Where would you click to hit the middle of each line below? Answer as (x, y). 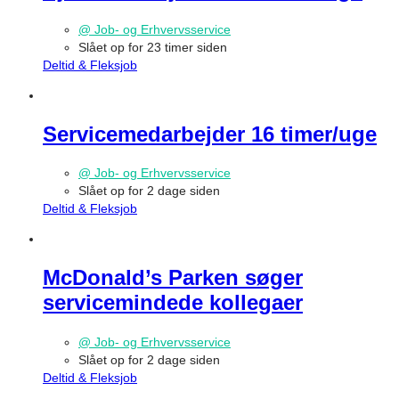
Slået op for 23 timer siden (153, 47)
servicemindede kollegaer (173, 303)
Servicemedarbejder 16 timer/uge (210, 134)
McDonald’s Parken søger (173, 278)
